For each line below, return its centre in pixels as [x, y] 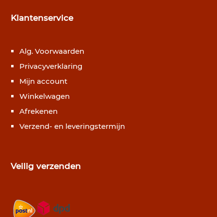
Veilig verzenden [46, 166]
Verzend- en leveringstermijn [72, 126]
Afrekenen [39, 111]
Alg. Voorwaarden [52, 51]
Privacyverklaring [51, 66]
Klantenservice [42, 18]
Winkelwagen [45, 96]
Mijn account [44, 81]
